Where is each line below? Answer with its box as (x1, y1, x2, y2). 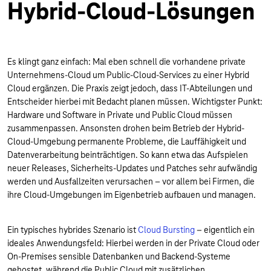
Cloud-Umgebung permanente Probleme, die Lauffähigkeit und (7, 136, 246, 147)
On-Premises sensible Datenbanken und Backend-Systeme (7, 251, 230, 262)
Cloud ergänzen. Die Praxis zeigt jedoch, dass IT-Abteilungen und (7, 83, 252, 94)
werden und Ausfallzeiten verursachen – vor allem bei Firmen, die (7, 176, 255, 187)
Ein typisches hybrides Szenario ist (7, 224, 138, 235)
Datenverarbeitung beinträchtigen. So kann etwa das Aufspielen (7, 149, 248, 160)
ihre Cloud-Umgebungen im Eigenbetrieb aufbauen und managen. (7, 189, 258, 200)
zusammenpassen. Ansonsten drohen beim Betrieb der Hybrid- (7, 123, 244, 134)
